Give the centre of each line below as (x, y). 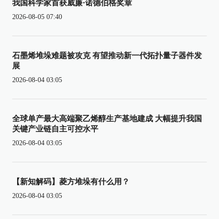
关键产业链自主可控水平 (55, 129)
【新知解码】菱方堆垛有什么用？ (71, 182)
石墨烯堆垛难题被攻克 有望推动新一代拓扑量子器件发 (107, 56)
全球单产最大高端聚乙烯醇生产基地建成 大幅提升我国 (107, 119)
